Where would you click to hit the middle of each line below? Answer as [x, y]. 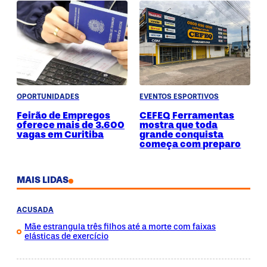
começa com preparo [190, 144]
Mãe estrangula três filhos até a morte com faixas [120, 227]
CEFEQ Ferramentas [187, 115]
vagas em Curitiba [60, 134]
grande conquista [182, 134]
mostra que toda [179, 125]
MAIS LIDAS [43, 180]
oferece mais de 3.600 [71, 125]
